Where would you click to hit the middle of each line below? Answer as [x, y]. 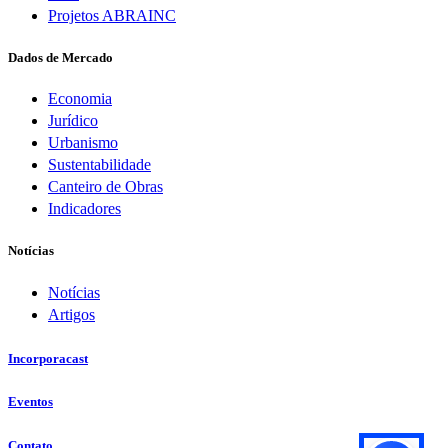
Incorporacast [48, 358]
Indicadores [84, 209]
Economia [80, 99]
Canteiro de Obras [105, 187]
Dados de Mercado [60, 57]
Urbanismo [83, 143]
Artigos [71, 314]
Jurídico [73, 121]
